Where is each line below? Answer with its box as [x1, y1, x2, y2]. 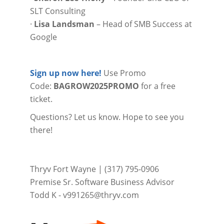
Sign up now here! [29, 67, 101, 79]
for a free [138, 80, 175, 91]
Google [29, 31, 57, 42]
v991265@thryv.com [62, 189, 139, 200]
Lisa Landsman [33, 18, 94, 30]
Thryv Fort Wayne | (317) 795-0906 [29, 163, 159, 174]
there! [29, 124, 52, 135]
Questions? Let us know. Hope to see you [29, 111, 184, 122]
